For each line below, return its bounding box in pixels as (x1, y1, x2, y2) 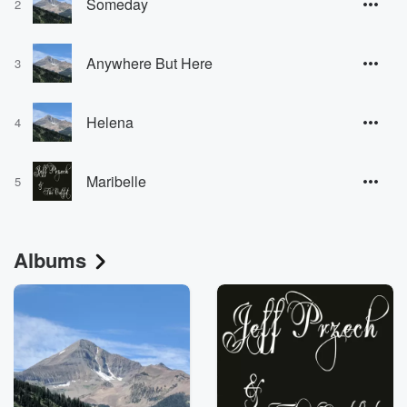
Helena (86, 111, 134, 133)
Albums (14, 245, 86, 274)
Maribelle (86, 170, 146, 192)
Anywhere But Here (86, 52, 213, 74)
